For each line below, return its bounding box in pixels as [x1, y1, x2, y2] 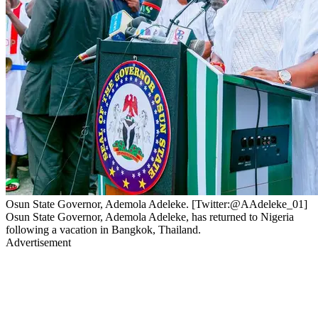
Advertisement [6, 236, 71, 248]
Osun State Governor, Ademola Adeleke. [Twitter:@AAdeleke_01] [6, 197, 307, 210]
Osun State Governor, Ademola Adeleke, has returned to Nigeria [6, 210, 294, 223]
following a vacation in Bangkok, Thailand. [6, 223, 201, 236]
